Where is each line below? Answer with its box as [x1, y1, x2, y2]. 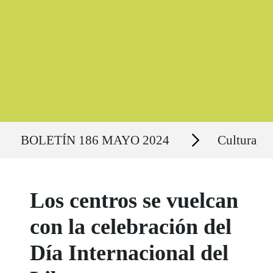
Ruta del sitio [14, 123, 60, 132]
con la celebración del [30, 214, 232, 239]
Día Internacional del [30, 241, 229, 265]
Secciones [178, 129, 211, 138]
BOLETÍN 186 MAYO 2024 [21, 132, 169, 147]
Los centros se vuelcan [30, 188, 239, 213]
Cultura [218, 132, 257, 147]
